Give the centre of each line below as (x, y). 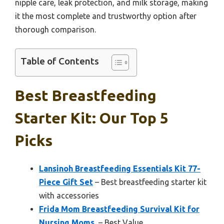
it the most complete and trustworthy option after (106, 16)
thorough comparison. (55, 29)
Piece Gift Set (66, 182)
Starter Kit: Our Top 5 (92, 118)
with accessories (69, 195)
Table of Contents (60, 61)
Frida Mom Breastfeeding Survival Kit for (119, 209)
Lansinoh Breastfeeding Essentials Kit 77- (120, 168)
